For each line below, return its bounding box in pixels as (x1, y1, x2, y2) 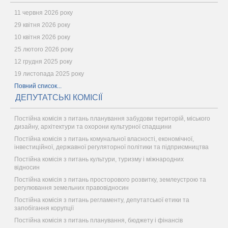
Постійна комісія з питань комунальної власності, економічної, (14, 135, 194, 142)
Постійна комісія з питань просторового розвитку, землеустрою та (14, 176, 206, 183)
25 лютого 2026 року (14, 46, 73, 53)
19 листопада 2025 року (14, 70, 84, 77)
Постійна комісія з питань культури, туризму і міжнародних (14, 156, 184, 163)
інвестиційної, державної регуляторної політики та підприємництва (14, 144, 209, 151)
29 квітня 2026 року (14, 21, 70, 28)
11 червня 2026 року (14, 9, 73, 16)
